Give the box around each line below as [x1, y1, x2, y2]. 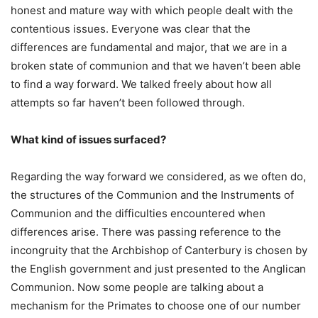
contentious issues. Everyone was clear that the [11, 22, 251, 36]
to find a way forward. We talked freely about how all [11, 77, 272, 92]
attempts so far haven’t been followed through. [11, 96, 245, 110]
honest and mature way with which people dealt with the [11, 4, 293, 18]
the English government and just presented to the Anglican [11, 262, 306, 276]
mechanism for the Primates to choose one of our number [11, 299, 301, 313]
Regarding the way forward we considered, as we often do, [11, 170, 306, 184]
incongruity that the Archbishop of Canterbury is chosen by [11, 243, 307, 258]
